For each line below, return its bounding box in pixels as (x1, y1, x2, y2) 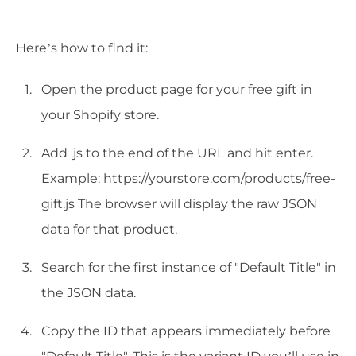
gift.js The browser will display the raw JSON (41, 196, 317, 212)
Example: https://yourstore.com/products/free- (41, 171, 335, 187)
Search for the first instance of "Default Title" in (41, 260, 336, 276)
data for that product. (41, 222, 177, 238)
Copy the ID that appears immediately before (41, 323, 331, 339)
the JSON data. (41, 285, 136, 301)
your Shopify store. (41, 107, 159, 123)
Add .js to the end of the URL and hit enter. (41, 145, 313, 161)
